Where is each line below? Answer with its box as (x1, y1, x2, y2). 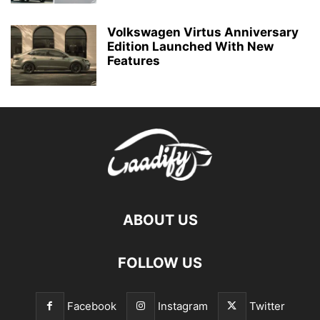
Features (107, 54, 160, 68)
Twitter (249, 299, 285, 313)
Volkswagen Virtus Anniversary (107, 25, 299, 39)
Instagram (157, 299, 208, 313)
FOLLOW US (118, 254, 202, 271)
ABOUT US (122, 211, 198, 229)
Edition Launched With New (107, 39, 274, 54)
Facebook (66, 299, 116, 313)
